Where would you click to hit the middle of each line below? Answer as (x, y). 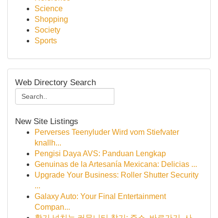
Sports (46, 41)
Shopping (51, 19)
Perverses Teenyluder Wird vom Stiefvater (107, 132)
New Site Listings (47, 121)
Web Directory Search (55, 82)
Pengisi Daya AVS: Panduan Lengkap (100, 154)
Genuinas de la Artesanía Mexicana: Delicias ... (116, 164)
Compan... (52, 207)
